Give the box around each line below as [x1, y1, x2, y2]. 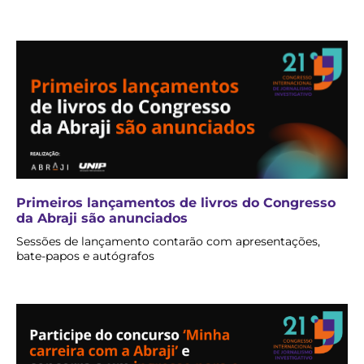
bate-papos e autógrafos [16, 248, 154, 263]
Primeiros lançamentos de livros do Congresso [16, 194, 336, 210]
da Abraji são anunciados [16, 210, 188, 226]
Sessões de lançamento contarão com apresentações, [16, 233, 320, 249]
